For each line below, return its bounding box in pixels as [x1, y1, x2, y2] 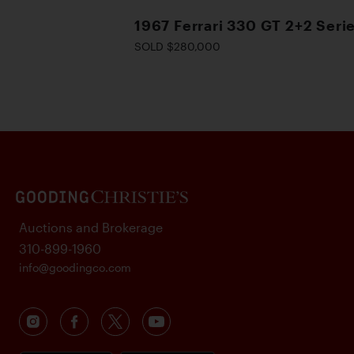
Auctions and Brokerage [19, 220, 163, 235]
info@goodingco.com [19, 261, 131, 274]
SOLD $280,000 [134, 39, 220, 53]
